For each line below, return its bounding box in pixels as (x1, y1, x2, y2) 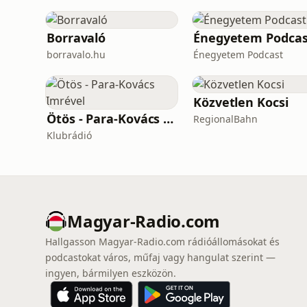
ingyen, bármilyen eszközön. (45, 267, 176, 280)
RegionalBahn (193, 112, 258, 125)
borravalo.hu (47, 48, 106, 61)
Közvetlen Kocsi (193, 94, 288, 110)
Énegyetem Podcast (193, 48, 283, 61)
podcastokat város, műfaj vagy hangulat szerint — (45, 251, 275, 264)
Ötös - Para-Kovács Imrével (163, 110, 174, 127)
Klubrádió (47, 129, 92, 142)
